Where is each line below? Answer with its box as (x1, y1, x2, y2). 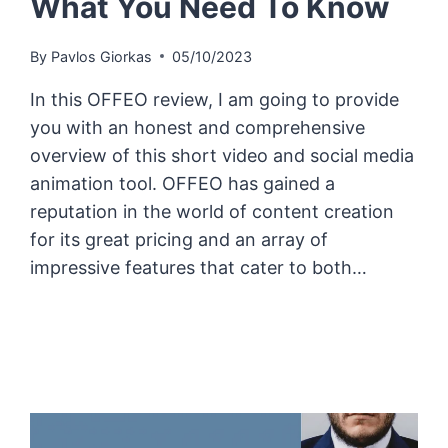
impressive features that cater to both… (30, 256, 368, 278)
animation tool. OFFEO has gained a (30, 172, 336, 194)
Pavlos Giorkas (50, 47, 152, 65)
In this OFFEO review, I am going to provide (30, 88, 400, 110)
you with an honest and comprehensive (30, 116, 366, 138)
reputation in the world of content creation (30, 200, 395, 222)
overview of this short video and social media (30, 144, 415, 166)
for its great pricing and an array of (30, 228, 329, 250)
